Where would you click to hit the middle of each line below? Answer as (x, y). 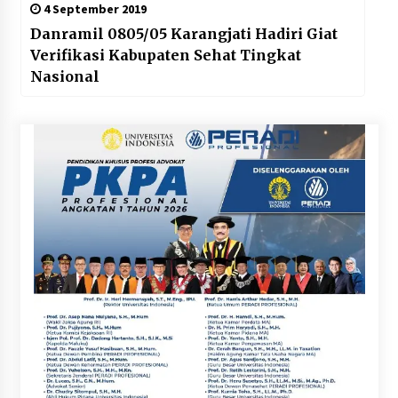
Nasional (64, 77)
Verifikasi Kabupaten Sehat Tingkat (165, 56)
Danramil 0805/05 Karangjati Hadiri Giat (183, 34)
